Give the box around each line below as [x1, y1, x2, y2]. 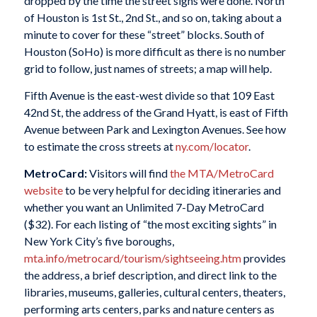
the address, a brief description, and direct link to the [23, 267, 277, 282]
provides [241, 250, 286, 265]
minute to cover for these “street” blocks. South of [23, 28, 265, 42]
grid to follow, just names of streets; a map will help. [23, 62, 272, 76]
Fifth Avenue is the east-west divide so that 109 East [23, 88, 275, 102]
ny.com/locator [175, 139, 248, 153]
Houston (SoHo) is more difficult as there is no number [23, 45, 286, 59]
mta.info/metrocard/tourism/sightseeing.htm [23, 250, 241, 265]
